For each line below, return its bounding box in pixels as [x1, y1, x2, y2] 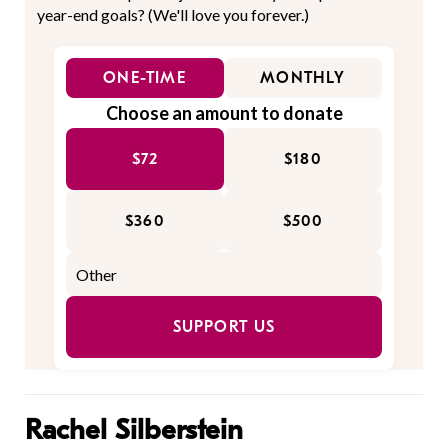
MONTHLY [260, 69, 346, 88]
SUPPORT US [172, 318, 276, 337]
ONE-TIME [103, 69, 187, 88]
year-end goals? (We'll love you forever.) [37, 5, 309, 25]
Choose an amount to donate [105, 102, 343, 125]
